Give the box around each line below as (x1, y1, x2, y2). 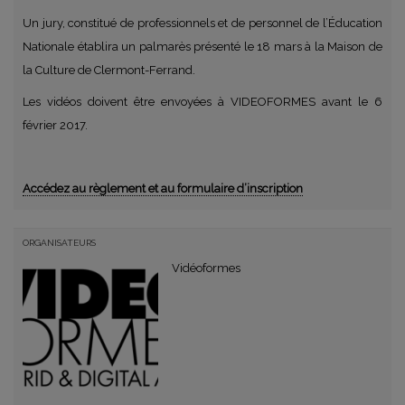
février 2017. (23, 118, 88, 132)
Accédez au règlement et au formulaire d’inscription (23, 181, 303, 195)
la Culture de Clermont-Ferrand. (23, 62, 195, 77)
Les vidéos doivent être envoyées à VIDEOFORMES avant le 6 (23, 94, 382, 108)
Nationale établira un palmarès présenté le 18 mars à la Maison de (23, 39, 382, 53)
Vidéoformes (172, 260, 240, 275)
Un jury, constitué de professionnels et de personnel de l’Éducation (23, 15, 382, 30)
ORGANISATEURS (23, 237, 96, 248)
